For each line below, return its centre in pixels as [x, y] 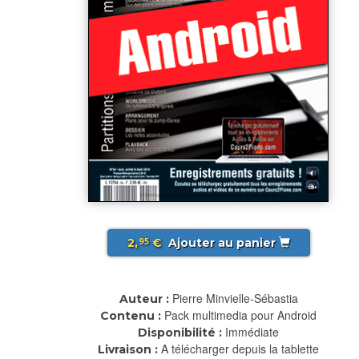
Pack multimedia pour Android [240, 315]
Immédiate [252, 331]
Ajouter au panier [222, 242]
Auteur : [144, 298]
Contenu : [131, 315]
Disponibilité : [180, 332]
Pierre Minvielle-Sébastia [235, 298]
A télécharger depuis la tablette [240, 348]
